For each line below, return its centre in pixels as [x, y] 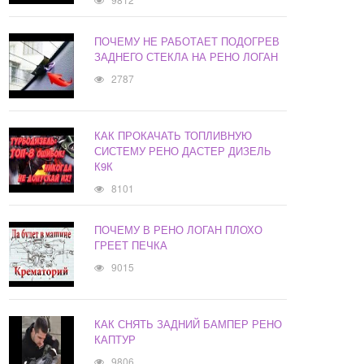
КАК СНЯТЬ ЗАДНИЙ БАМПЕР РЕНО [188, 324]
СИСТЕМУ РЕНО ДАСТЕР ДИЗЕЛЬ [183, 151]
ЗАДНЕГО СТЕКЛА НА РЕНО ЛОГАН [186, 57]
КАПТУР [115, 340]
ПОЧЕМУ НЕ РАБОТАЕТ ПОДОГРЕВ [187, 41]
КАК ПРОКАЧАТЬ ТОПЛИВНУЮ [173, 136]
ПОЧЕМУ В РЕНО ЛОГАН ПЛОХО [179, 230]
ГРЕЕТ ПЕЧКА [131, 245]
